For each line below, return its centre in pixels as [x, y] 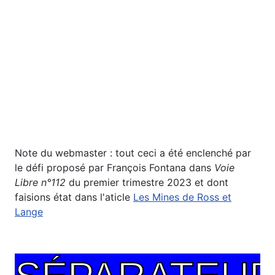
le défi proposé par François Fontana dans [114, 168]
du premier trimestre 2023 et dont [147, 183]
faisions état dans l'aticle [74, 197]
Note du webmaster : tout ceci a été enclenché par [133, 153]
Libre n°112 [40, 183]
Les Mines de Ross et [182, 197]
